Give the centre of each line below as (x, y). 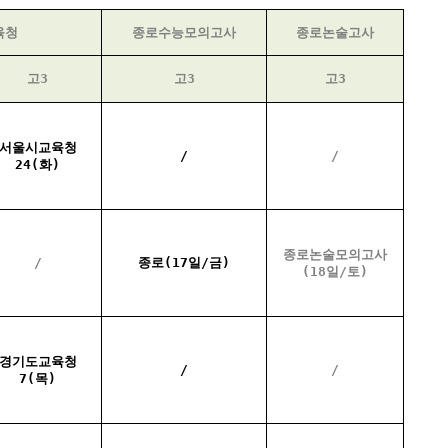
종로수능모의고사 (184, 32)
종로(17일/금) (184, 262)
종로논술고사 (335, 32)
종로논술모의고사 (335, 254)
